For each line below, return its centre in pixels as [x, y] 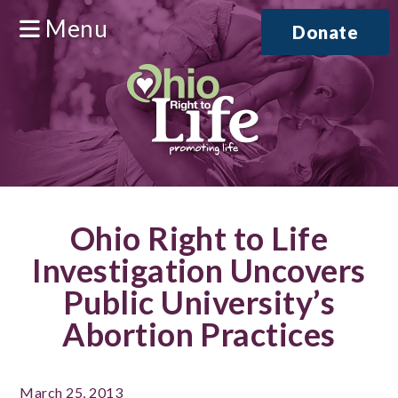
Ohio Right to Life [199, 238]
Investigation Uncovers [199, 270]
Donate [325, 32]
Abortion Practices [199, 334]
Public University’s [199, 302]
